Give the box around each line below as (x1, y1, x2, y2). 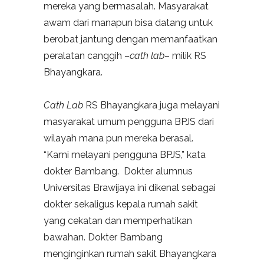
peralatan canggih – (44, 50, 130, 62)
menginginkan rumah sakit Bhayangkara (44, 248, 216, 260)
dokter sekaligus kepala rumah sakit (44, 199, 198, 210)
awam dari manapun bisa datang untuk (44, 17, 213, 29)
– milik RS (164, 50, 206, 62)
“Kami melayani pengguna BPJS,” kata (44, 149, 206, 161)
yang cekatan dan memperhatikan (44, 215, 192, 227)
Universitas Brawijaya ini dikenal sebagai (44, 182, 216, 194)
